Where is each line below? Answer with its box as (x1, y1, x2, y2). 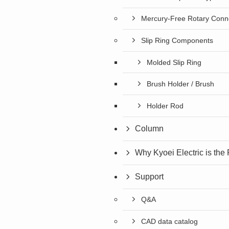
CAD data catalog (141, 217, 198, 225)
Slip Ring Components (141, 36, 213, 44)
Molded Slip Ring (146, 58, 201, 66)
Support (135, 172, 164, 181)
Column (135, 124, 164, 133)
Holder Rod (146, 101, 184, 110)
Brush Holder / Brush (146, 80, 214, 88)
